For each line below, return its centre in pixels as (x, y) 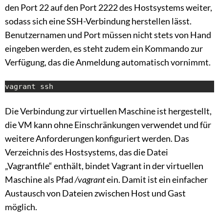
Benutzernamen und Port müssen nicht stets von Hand (108, 35)
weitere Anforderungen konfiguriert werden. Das (97, 139)
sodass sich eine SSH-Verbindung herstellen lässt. (98, 21)
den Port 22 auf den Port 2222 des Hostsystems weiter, (109, 8)
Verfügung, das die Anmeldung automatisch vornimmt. (108, 62)
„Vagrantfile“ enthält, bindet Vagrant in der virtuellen (104, 166)
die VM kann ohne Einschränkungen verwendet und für (108, 125)
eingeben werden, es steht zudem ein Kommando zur (104, 49)
